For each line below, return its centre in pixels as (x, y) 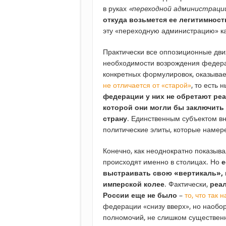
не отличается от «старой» (147, 85)
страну (115, 119)
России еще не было (140, 195)
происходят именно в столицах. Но (162, 162)
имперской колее (134, 184)
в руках (116, 9)
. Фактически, (187, 184)
